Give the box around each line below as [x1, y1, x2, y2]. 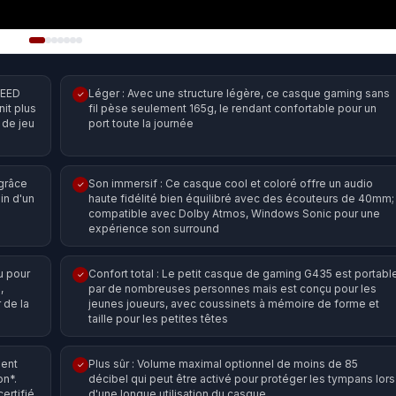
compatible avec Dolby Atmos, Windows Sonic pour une [88, 206, 380, 220]
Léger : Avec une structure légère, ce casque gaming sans [88, 86, 390, 100]
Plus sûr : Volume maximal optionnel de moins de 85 [88, 356, 358, 370]
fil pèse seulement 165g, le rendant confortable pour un [88, 101, 377, 115]
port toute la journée [88, 116, 194, 130]
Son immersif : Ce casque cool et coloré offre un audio [88, 176, 373, 190]
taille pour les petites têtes [88, 311, 228, 325]
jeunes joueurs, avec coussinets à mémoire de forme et [88, 296, 379, 310]
